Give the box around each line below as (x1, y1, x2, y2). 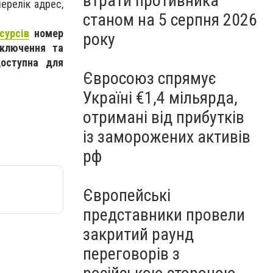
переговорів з (83, 244, 180, 264)
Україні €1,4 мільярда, (83, 88, 238, 108)
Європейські (83, 185, 171, 205)
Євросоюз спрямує (83, 68, 216, 88)
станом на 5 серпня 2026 (83, 10, 257, 30)
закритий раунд (83, 224, 194, 244)
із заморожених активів (83, 127, 250, 147)
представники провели (83, 205, 245, 225)
